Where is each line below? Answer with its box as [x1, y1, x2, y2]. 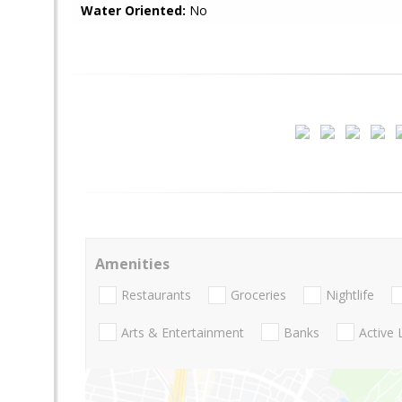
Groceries [231, 286, 286, 304]
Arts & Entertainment [121, 323, 244, 341]
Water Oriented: [81, 2, 186, 19]
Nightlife [326, 286, 374, 304]
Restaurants [121, 286, 191, 304]
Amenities [95, 254, 170, 274]
